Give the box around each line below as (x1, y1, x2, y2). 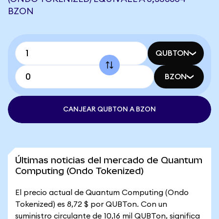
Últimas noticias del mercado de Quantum (15, 155, 202, 165)
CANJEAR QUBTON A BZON (63, 106, 156, 113)
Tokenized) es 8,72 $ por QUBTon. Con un (15, 200, 167, 208)
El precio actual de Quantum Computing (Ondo (15, 189, 189, 197)
